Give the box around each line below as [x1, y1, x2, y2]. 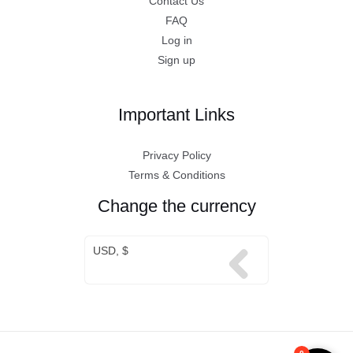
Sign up [158, 54, 195, 67]
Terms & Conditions [128, 169, 225, 181]
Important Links [118, 105, 235, 125]
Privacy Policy [142, 149, 211, 162]
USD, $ [92, 243, 128, 257]
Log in [161, 35, 192, 47]
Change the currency [97, 195, 256, 216]
